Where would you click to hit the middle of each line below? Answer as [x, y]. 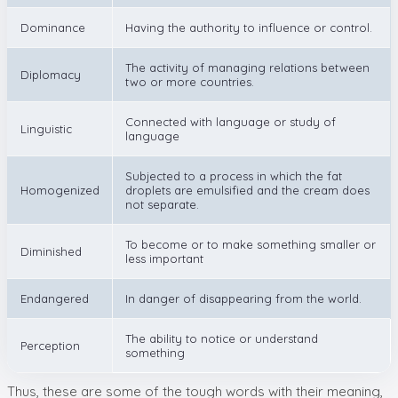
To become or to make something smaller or [251, 244]
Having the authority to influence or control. [249, 27]
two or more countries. [190, 81]
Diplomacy [51, 74]
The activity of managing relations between [247, 67]
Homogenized [60, 190]
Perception [50, 345]
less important [164, 258]
